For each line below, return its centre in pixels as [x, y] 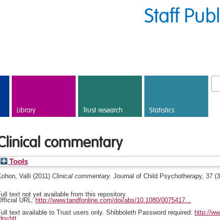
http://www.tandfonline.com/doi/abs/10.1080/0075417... [113, 200]
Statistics [162, 110]
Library [26, 110]
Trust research [103, 110]
